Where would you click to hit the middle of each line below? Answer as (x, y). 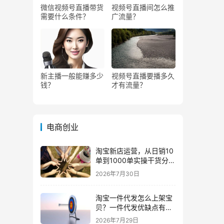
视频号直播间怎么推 (143, 7)
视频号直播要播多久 (143, 76)
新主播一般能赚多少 (72, 76)
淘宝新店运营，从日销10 (134, 151)
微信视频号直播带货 (72, 7)
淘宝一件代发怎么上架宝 (134, 197)
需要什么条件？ (65, 16)
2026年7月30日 (117, 173)
